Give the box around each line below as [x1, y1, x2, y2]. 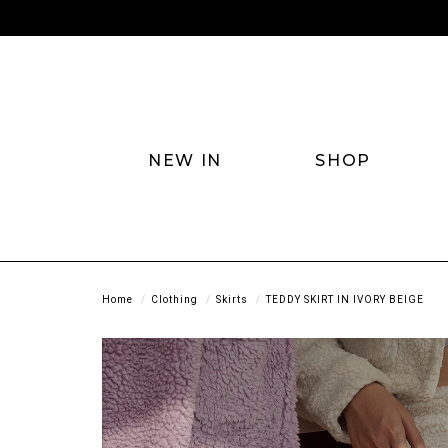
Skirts [216, 293, 248, 305]
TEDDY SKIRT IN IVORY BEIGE [266, 293, 424, 305]
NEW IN [148, 150, 222, 170]
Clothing [151, 293, 198, 305]
